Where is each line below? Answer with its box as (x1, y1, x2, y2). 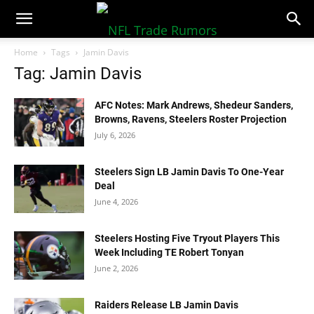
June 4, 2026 (95, 196, 138, 207)
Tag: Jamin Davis (14, 64, 142, 83)
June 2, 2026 (95, 263, 138, 273)
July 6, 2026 (95, 130, 135, 140)
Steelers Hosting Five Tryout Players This (95, 233, 280, 244)
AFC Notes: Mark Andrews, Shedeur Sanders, (95, 100, 293, 111)
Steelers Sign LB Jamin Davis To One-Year (95, 166, 284, 177)
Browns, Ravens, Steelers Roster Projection (95, 114, 287, 125)
